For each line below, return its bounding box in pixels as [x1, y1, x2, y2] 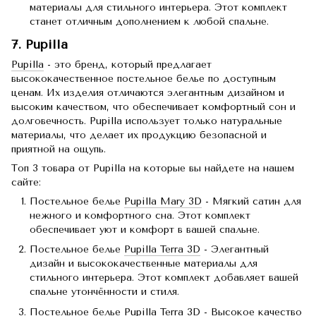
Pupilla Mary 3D [124, 195, 202, 208]
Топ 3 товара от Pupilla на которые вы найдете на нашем [11, 162, 294, 175]
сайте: [11, 176, 41, 189]
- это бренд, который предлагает [44, 59, 212, 71]
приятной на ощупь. [11, 143, 106, 156]
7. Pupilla [11, 36, 68, 52]
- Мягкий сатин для [202, 195, 301, 208]
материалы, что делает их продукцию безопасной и [11, 129, 267, 142]
